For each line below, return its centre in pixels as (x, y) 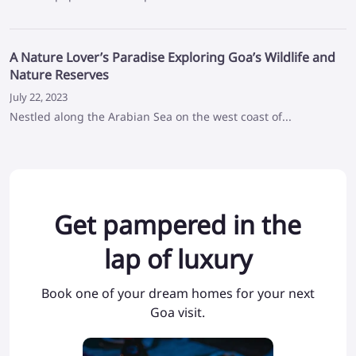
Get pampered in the (178, 225)
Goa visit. (178, 313)
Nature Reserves (59, 75)
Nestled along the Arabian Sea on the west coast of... (151, 117)
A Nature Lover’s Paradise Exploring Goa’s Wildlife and (172, 58)
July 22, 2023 (39, 97)
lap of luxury (178, 259)
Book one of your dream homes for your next (178, 294)
